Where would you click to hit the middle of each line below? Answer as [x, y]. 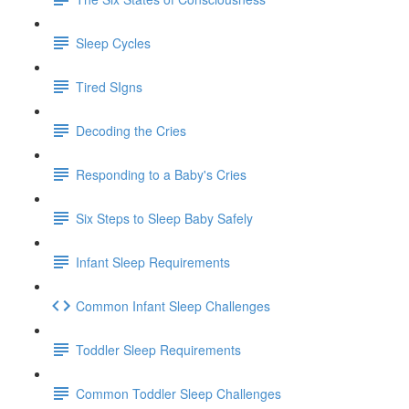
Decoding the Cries [131, 130]
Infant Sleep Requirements [153, 262]
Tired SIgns [109, 86]
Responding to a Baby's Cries [161, 174]
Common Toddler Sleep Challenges [178, 393]
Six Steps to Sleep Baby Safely [164, 218]
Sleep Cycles [113, 42]
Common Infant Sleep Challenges [173, 305]
